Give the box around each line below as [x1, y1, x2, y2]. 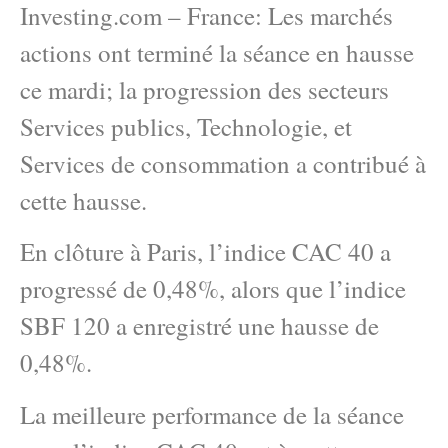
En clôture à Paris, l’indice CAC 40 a [20, 235, 391, 269]
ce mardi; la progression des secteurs [20, 73, 389, 106]
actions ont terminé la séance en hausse [20, 36, 414, 69]
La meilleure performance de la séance [20, 397, 404, 431]
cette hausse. [20, 184, 147, 217]
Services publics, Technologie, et [20, 110, 352, 143]
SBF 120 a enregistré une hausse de [20, 309, 379, 343]
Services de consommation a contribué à [20, 147, 426, 180]
